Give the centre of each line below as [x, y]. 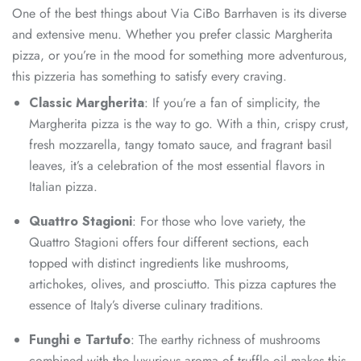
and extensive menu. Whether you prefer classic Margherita [172, 35]
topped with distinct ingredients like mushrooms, [159, 263]
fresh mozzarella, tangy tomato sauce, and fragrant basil [180, 145]
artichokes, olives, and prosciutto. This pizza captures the [183, 284]
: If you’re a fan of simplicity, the [232, 103]
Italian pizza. [63, 187]
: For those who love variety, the [219, 222]
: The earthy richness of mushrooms [225, 340]
